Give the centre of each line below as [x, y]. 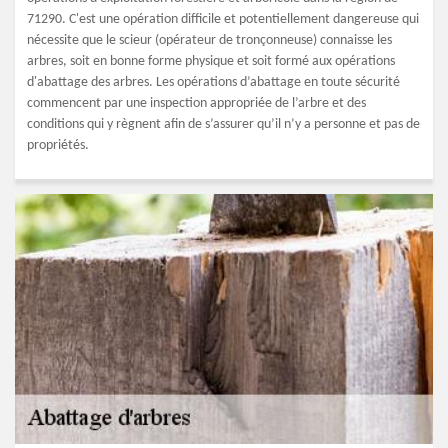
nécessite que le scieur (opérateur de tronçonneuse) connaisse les [209, 40]
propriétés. [58, 145]
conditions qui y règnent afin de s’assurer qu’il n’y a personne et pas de [223, 124]
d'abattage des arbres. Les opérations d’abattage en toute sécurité [213, 82]
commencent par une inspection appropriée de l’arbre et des [196, 103]
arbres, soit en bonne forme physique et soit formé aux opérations [211, 61]
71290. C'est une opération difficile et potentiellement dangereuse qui [223, 19]
